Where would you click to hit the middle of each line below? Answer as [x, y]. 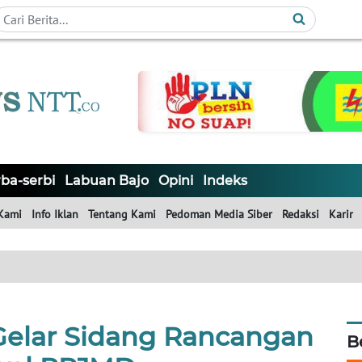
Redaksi [301, 215]
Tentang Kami [122, 215]
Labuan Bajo [107, 181]
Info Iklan [55, 215]
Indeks [225, 181]
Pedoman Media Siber [219, 215]
